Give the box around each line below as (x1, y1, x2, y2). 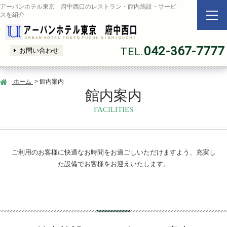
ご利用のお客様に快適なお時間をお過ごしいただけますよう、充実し (11, 148, 216, 157)
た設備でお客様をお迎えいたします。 (57, 160, 170, 168)
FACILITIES (94, 105, 133, 114)
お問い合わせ (19, 47, 59, 55)
